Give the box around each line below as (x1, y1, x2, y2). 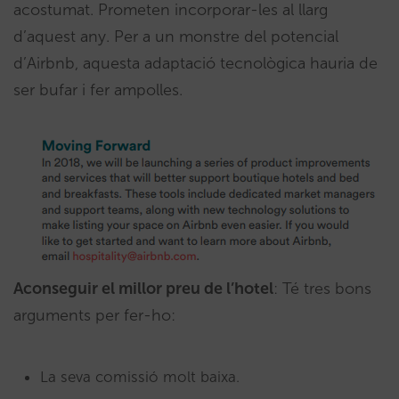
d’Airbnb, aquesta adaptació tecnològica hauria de (13, 53, 378, 74)
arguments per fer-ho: (13, 305, 175, 326)
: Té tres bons (273, 279, 371, 299)
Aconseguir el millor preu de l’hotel (13, 279, 273, 299)
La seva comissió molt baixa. (40, 368, 240, 387)
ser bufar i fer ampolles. (13, 80, 183, 101)
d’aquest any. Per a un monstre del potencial (13, 27, 338, 47)
